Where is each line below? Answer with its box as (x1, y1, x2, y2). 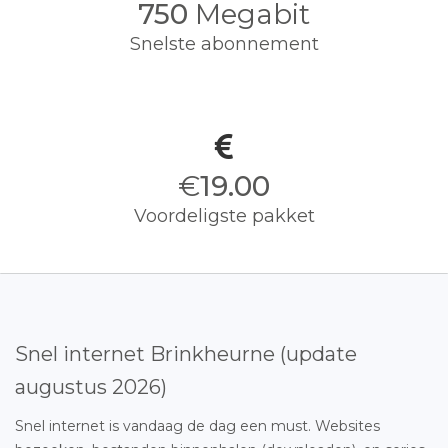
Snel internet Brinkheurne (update (15, 342, 357, 366)
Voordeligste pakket (133, 205, 315, 227)
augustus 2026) (15, 375, 167, 399)
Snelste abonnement (129, 33, 319, 55)
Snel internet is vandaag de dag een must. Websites (15, 417, 380, 435)
